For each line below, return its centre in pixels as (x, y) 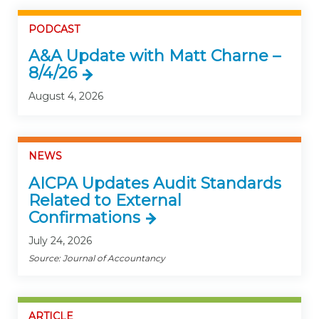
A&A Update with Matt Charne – (155, 56)
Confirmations (84, 217)
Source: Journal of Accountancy (97, 258)
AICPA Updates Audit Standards (155, 183)
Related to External (105, 200)
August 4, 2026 (66, 96)
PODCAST (54, 29)
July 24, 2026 (60, 240)
